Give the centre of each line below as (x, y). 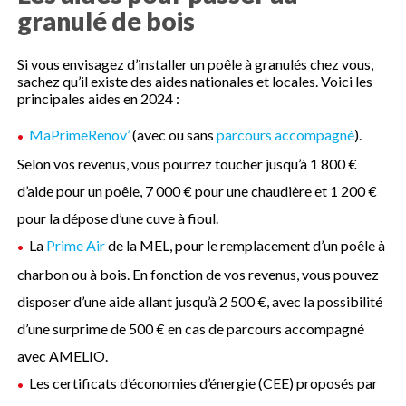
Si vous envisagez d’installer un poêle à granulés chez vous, (196, 64)
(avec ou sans (174, 135)
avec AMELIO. (63, 356)
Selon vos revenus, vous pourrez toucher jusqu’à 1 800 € (188, 164)
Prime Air (76, 246)
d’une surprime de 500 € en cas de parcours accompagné (191, 329)
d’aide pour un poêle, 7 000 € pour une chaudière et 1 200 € (198, 191)
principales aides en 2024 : (99, 99)
